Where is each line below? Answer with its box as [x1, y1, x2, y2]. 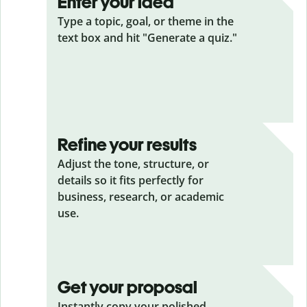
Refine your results [58, 134, 197, 156]
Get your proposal [58, 276, 197, 298]
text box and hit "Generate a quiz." [58, 30, 237, 45]
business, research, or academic [58, 189, 224, 204]
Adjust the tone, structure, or [58, 156, 209, 171]
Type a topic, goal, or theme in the [58, 14, 234, 29]
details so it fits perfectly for [58, 173, 204, 188]
